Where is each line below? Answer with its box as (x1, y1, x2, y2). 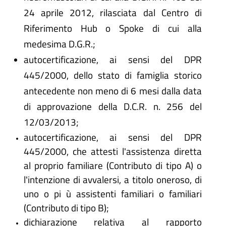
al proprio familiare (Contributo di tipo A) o (23, 157, 202, 173)
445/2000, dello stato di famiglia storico (23, 67, 202, 82)
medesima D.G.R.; (23, 36, 95, 51)
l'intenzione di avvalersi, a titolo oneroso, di (23, 172, 202, 187)
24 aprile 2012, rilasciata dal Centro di (23, 5, 202, 20)
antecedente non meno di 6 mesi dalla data (23, 83, 202, 98)
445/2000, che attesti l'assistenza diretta (23, 143, 202, 158)
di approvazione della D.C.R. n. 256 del (23, 98, 202, 114)
